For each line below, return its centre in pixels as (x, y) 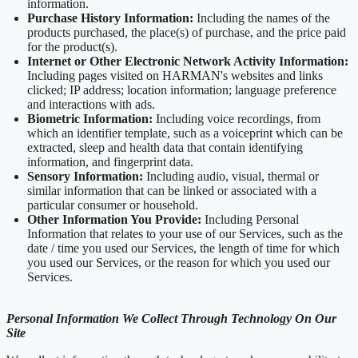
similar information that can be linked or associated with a (172, 191)
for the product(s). (72, 47)
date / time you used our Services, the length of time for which (183, 249)
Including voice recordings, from (238, 119)
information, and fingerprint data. (110, 162)
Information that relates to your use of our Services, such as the (185, 234)
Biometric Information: (91, 119)
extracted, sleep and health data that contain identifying (165, 148)
